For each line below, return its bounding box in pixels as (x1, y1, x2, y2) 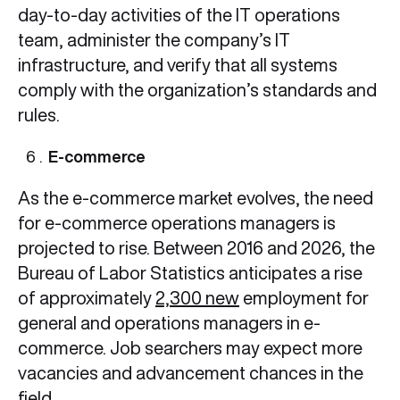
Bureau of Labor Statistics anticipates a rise (18, 263, 362, 283)
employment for (239, 288, 369, 308)
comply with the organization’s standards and (18, 80, 377, 100)
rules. (18, 105, 60, 125)
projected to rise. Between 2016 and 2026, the (18, 238, 375, 258)
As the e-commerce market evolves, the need (18, 188, 373, 208)
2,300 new (155, 288, 239, 308)
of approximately (18, 288, 155, 308)
